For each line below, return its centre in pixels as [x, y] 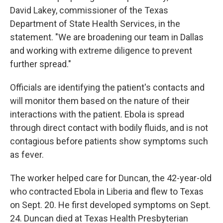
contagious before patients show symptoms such [109, 141]
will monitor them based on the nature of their [100, 101]
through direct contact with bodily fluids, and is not [109, 127]
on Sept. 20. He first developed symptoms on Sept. [110, 205]
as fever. [27, 154]
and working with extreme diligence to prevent [101, 50]
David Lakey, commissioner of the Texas [89, 10]
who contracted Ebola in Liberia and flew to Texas [107, 191]
